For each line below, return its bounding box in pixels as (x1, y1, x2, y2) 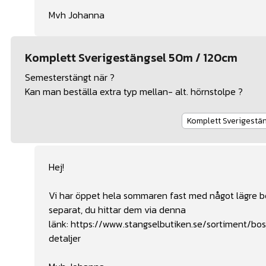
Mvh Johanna (49, 7, 104, 22)
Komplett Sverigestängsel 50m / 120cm (25, 48, 237, 66)
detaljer (49, 230, 81, 245)
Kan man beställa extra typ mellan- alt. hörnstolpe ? (25, 84, 243, 99)
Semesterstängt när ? (25, 69, 115, 84)
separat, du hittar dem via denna (49, 202, 186, 217)
